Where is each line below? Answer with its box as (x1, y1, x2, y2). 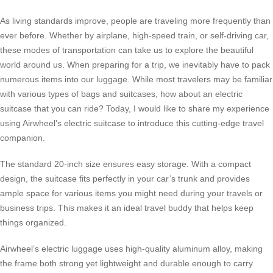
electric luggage (41, 244, 102, 254)
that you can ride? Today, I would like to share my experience (32, 103, 269, 113)
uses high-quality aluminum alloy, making (102, 244, 263, 254)
